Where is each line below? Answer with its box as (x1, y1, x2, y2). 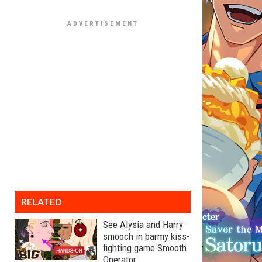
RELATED (21, 196, 62, 207)
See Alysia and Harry (103, 219, 183, 230)
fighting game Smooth (103, 242, 187, 254)
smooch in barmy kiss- (103, 230, 189, 242)
